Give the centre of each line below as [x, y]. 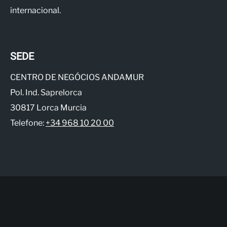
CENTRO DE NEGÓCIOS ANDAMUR [77, 77]
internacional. [35, 10]
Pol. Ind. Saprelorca [46, 92]
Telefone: [28, 123]
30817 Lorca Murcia [48, 108]
